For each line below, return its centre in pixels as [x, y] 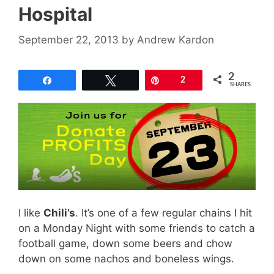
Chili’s [59, 213]
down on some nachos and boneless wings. [126, 259]
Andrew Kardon [176, 39]
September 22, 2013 [68, 39]
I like [31, 213]
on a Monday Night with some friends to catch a [137, 228]
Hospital [55, 14]
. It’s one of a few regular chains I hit [164, 213]
